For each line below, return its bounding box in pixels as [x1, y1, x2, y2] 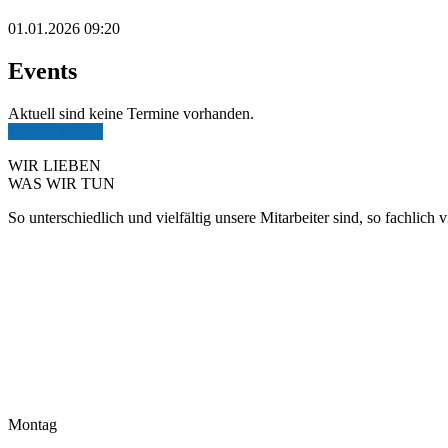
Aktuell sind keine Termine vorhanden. [8, 104, 254, 122]
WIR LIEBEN [8, 156, 101, 174]
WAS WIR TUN [8, 174, 115, 192]
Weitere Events [8, 122, 103, 140]
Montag [8, 415, 57, 433]
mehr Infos [8, 242, 76, 260]
